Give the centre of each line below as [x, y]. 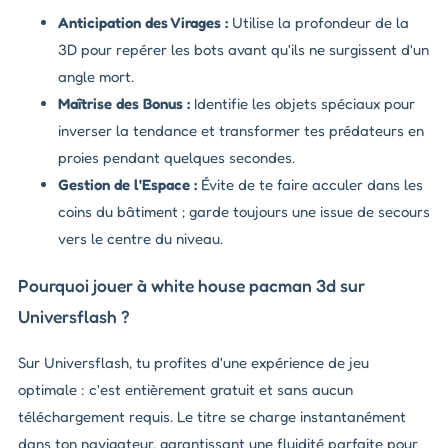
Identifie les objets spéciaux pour [302, 104]
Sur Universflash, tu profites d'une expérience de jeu [193, 363]
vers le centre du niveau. [140, 239]
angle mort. [96, 77]
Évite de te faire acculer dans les [310, 185]
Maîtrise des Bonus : [124, 104]
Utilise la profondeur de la [318, 23]
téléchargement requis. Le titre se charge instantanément [212, 417]
